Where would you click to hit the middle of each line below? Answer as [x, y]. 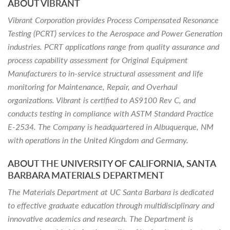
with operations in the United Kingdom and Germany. [98, 140]
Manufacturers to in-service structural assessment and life [106, 73]
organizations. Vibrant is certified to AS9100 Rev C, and [102, 100]
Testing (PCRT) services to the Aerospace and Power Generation [115, 33]
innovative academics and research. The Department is [100, 218]
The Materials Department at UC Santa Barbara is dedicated [111, 192]
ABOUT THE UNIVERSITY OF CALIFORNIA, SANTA [112, 163]
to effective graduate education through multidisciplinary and [111, 205]
